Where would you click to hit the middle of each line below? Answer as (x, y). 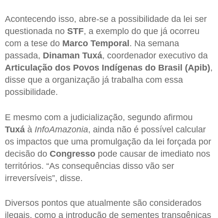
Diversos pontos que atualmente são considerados (103, 203)
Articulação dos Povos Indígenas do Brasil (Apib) (108, 67)
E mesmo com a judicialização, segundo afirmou (99, 117)
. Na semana (154, 43)
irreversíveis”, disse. (44, 178)
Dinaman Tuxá (73, 55)
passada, (24, 55)
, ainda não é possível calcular (147, 129)
